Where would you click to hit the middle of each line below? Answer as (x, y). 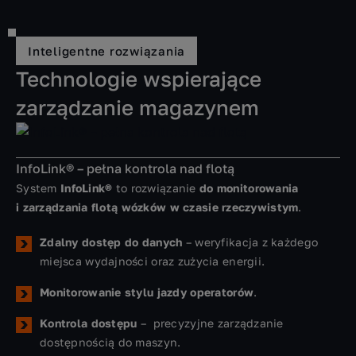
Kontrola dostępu (89, 323)
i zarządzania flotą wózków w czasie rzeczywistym (157, 207)
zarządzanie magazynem (137, 108)
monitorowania (257, 188)
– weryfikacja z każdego (250, 242)
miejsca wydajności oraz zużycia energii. (153, 261)
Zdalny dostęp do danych (111, 242)
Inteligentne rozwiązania (106, 51)
